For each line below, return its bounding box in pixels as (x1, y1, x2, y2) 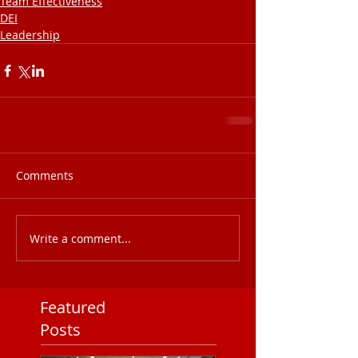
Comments (16, 168, 74, 184)
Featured (40, 296, 105, 319)
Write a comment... (30, 230, 131, 246)
